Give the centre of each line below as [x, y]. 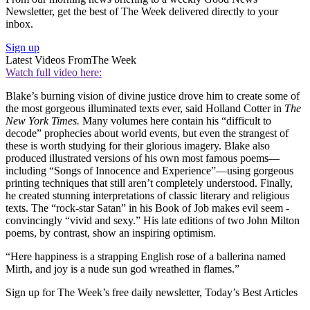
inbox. [19, 24]
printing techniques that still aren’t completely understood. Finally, [149, 183]
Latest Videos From [48, 60]
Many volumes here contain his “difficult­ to [175, 121]
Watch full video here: [54, 73]
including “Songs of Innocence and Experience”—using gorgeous [149, 171]
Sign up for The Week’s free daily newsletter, [105, 293]
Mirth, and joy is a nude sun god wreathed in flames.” [122, 269]
